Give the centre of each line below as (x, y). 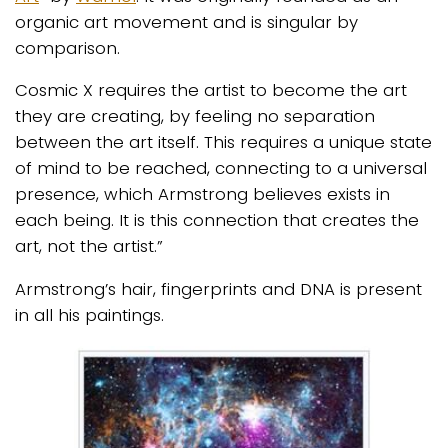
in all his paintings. (89, 314)
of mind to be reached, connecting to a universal (221, 168)
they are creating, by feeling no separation (195, 116)
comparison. (67, 47)
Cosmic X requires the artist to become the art (211, 90)
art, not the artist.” (89, 246)
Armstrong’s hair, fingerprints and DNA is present (218, 288)
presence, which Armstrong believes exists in (202, 194)
